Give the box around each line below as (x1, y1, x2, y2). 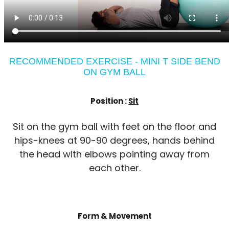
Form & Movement (77, 211, 152, 222)
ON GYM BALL (83, 67, 146, 78)
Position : (90, 96, 128, 107)
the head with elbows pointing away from (19, 148, 210, 161)
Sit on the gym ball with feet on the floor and (13, 120, 216, 133)
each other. (88, 162, 141, 175)
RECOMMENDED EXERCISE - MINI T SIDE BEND (9, 56, 220, 67)
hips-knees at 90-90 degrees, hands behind (14, 134, 215, 147)
